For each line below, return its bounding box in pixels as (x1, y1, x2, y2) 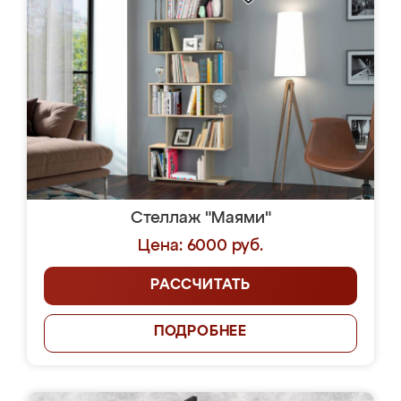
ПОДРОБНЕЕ (153, 325, 248, 339)
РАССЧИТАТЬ (150, 278, 251, 293)
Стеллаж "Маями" (130, 210, 271, 226)
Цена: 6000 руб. (138, 238, 263, 254)
